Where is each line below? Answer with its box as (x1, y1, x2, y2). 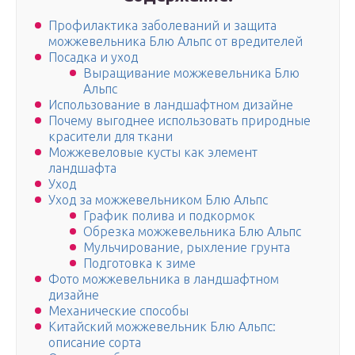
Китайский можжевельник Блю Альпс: (48, 319, 276, 334)
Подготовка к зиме (83, 256, 196, 271)
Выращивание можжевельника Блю (83, 66, 300, 81)
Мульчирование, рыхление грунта (83, 240, 290, 255)
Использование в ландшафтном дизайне (48, 97, 293, 113)
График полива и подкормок (83, 208, 255, 223)
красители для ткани (48, 129, 173, 144)
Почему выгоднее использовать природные (48, 113, 311, 128)
